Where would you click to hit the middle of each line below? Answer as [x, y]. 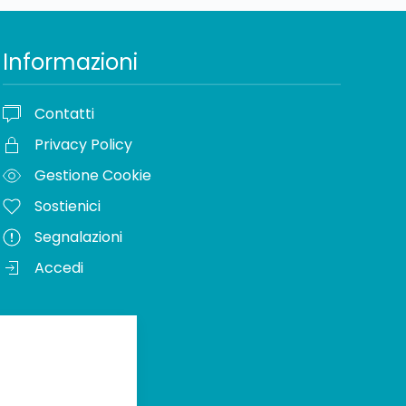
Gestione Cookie [92, 175]
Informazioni [70, 63]
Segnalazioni [78, 237]
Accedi [58, 267]
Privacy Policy [83, 144]
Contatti [64, 113]
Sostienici [67, 206]
